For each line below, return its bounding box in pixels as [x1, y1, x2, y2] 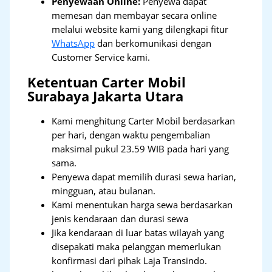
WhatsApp [52, 36, 95, 49]
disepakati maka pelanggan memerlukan [52, 240, 222, 253]
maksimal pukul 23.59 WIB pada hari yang [52, 143, 229, 155]
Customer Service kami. [52, 50, 151, 63]
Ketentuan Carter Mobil [27, 73, 186, 91]
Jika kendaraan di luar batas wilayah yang [52, 226, 225, 239]
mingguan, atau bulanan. [52, 185, 156, 197]
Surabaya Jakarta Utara [27, 87, 184, 105]
